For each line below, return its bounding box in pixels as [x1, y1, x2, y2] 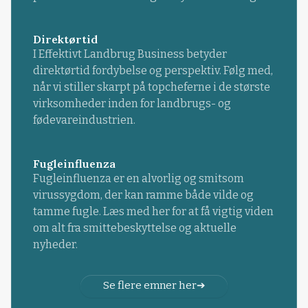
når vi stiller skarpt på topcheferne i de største [32, 80, 270, 93]
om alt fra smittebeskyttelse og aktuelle [32, 221, 236, 234]
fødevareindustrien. [32, 113, 135, 126]
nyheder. [32, 237, 78, 251]
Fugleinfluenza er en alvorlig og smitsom [32, 171, 244, 185]
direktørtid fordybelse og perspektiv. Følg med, [32, 63, 273, 77]
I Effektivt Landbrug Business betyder [32, 47, 227, 60]
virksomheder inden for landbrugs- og [32, 96, 231, 110]
